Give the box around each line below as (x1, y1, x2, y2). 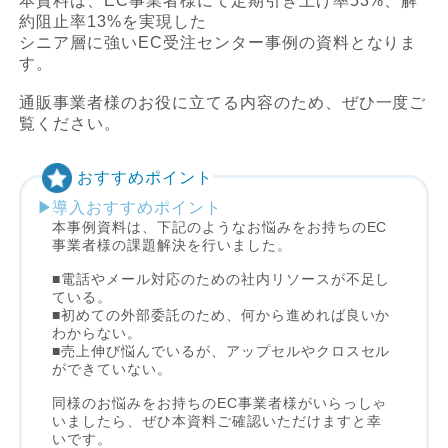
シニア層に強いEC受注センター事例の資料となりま (19, 33, 418, 51)
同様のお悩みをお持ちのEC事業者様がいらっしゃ (52, 394, 388, 411)
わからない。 (52, 324, 143, 341)
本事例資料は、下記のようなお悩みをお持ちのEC (52, 218, 388, 235)
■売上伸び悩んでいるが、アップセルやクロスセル (52, 342, 391, 359)
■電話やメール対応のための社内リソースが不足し (52, 270, 391, 287)
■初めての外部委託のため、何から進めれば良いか (52, 306, 391, 323)
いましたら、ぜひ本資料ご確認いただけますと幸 (52, 412, 382, 429)
